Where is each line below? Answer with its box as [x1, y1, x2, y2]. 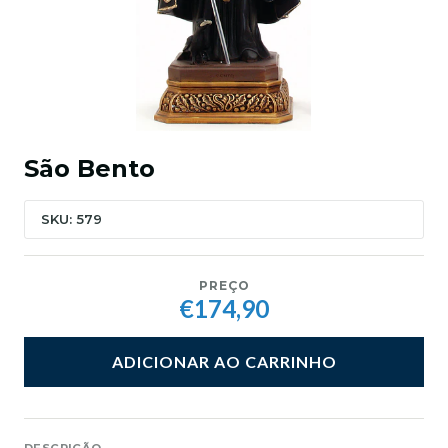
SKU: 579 [41, 211, 102, 228]
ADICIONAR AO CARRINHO [111, 352, 337, 372]
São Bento [24, 154, 155, 184]
